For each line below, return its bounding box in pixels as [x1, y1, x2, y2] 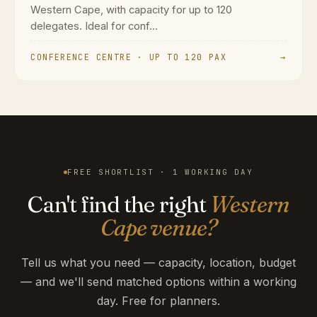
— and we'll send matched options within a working [21, 275, 296, 289]
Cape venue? [100, 214, 217, 242]
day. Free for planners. [97, 294, 220, 309]
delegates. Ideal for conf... [30, 19, 158, 33]
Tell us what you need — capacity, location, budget [21, 255, 296, 270]
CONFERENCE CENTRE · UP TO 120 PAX [30, 51, 227, 62]
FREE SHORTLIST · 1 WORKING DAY [67, 167, 253, 178]
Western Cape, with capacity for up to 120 [30, 3, 233, 16]
